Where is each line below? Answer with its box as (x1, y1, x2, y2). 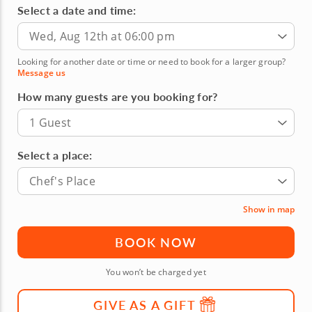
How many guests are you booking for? (17, 88, 218, 104)
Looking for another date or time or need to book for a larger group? (17, 56, 286, 68)
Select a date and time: (17, 2, 136, 18)
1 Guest (29, 115, 72, 130)
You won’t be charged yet (106, 266, 206, 278)
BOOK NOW (115, 233, 197, 251)
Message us (17, 67, 66, 79)
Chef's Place (29, 173, 95, 189)
